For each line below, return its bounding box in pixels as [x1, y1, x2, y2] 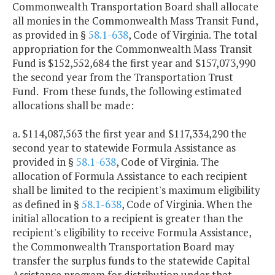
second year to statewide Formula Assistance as [12, 141, 236, 155]
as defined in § [12, 197, 82, 212]
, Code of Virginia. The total [128, 28, 257, 42]
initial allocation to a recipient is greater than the [12, 211, 243, 226]
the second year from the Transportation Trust [12, 70, 233, 85]
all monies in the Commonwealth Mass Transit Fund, [12, 14, 258, 28]
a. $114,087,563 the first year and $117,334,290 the [12, 126, 247, 141]
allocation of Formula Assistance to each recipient [12, 169, 247, 184]
